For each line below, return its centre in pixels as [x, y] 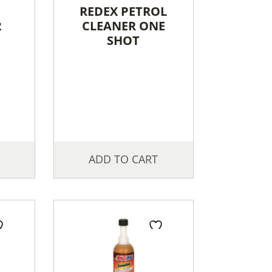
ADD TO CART [124, 159]
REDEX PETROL [124, 12]
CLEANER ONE [123, 26]
